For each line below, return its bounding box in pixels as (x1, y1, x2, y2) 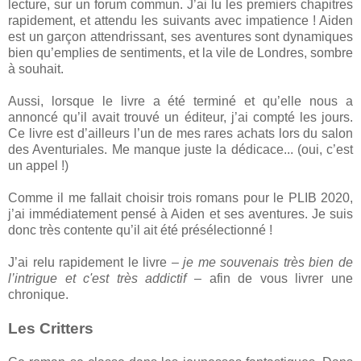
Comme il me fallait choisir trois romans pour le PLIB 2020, (8, 190, 353, 205)
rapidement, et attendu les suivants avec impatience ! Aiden (8, 13, 353, 27)
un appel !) (8, 158, 68, 172)
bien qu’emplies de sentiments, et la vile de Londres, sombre (8, 45, 353, 60)
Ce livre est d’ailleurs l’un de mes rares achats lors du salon (8, 126, 353, 140)
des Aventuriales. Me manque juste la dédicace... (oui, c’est (8, 142, 353, 156)
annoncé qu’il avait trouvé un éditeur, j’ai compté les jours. (8, 110, 353, 124)
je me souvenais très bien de (183, 255, 354, 269)
